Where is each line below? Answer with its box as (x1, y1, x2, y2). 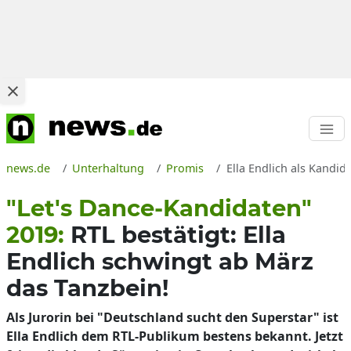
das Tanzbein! (6, 274, 168, 302)
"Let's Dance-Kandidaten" (6, 194, 312, 222)
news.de (6, 161, 50, 175)
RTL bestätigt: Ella (71, 221, 286, 248)
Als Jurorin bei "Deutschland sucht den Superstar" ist (6, 309, 338, 326)
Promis (166, 161, 204, 175)
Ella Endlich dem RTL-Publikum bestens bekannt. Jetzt (6, 327, 343, 345)
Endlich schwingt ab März (6, 248, 313, 275)
